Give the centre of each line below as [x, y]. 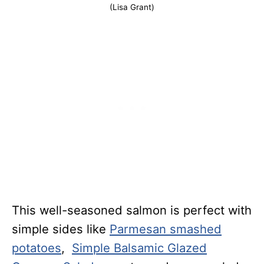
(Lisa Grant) [132, 7]
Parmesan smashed [166, 229]
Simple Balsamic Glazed [139, 248]
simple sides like [61, 229]
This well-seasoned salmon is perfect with [132, 210]
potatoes [37, 248]
